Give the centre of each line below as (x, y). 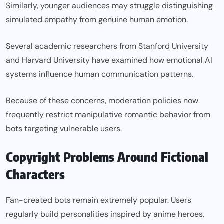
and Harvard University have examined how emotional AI (109, 60)
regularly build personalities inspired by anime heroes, (105, 214)
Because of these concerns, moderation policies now (102, 101)
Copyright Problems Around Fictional (107, 157)
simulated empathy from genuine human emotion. (97, 20)
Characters (35, 175)
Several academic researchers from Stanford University (107, 46)
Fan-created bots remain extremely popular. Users (99, 200)
